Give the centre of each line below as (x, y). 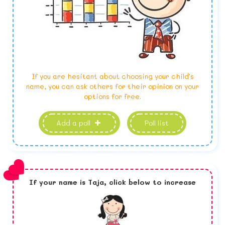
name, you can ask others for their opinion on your (113, 86)
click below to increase (152, 182)
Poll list (156, 123)
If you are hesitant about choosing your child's (113, 76)
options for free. (113, 96)
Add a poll (75, 123)
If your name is (59, 182)
